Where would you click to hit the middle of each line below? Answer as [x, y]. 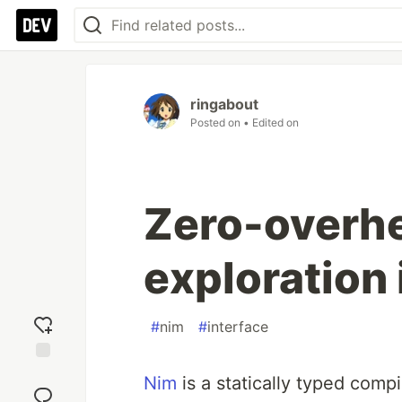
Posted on [217, 122]
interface [238, 327]
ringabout [224, 104]
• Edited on [271, 122]
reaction [43, 389]
